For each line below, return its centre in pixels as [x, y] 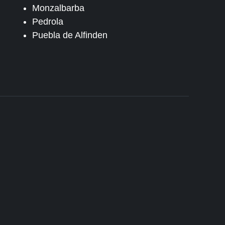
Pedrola [47, 22]
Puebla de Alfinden [70, 35]
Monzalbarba [58, 8]
